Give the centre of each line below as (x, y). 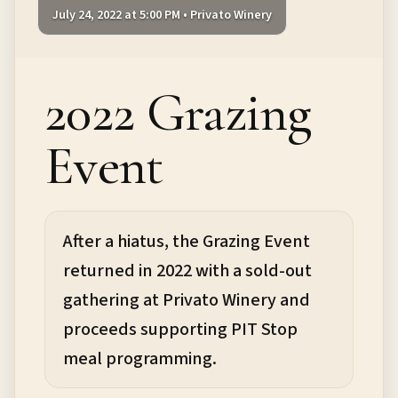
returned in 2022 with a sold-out (188, 270)
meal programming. (140, 358)
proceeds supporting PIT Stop (181, 329)
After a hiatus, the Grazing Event (187, 241)
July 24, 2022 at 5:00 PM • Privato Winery (162, 15)
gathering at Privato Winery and (187, 299)
